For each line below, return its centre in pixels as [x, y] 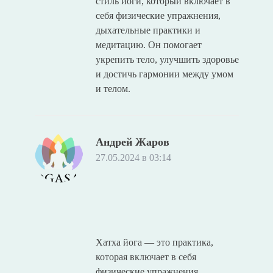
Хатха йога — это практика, [154, 242]
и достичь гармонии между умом [164, 74]
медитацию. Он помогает [148, 44]
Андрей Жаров [132, 142]
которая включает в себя [146, 257]
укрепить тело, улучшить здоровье [167, 59]
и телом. [113, 88]
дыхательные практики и [148, 30]
